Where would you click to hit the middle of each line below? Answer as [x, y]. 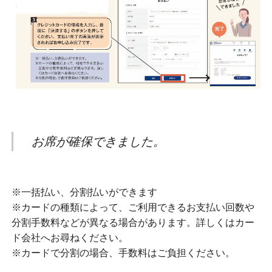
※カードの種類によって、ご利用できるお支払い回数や [133, 208]
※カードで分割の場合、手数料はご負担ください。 [123, 253]
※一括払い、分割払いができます [84, 192]
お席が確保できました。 [98, 142]
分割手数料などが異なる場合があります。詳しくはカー [133, 223]
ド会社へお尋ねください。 [70, 238]
